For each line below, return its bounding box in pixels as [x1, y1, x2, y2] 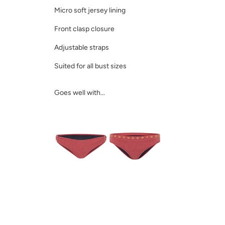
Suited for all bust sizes [54, 61, 127, 70]
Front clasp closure [54, 24, 115, 33]
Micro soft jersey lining [54, 6, 126, 15]
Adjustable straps [54, 43, 109, 52]
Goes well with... [54, 88, 105, 97]
